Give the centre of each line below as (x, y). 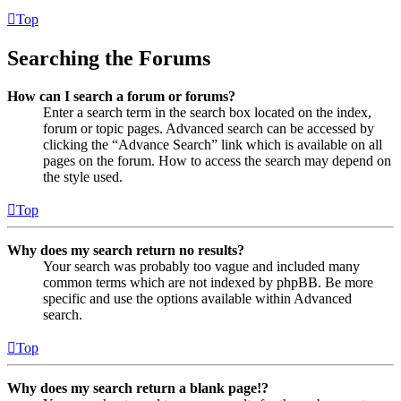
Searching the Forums (109, 58)
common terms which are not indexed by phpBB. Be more (208, 282)
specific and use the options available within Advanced (197, 298)
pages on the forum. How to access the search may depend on (217, 160)
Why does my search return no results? (126, 250)
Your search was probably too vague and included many (201, 266)
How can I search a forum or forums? (121, 96)
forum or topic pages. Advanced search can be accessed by (209, 128)
